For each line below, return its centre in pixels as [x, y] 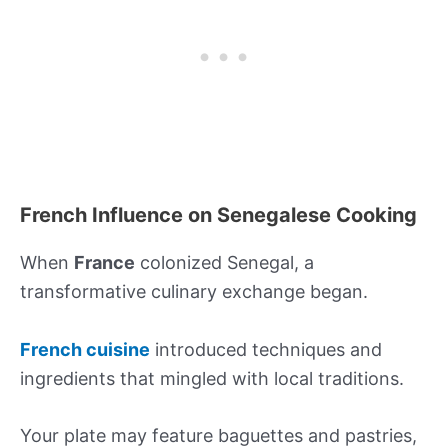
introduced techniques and [266, 349]
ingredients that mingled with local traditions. [212, 378]
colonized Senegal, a [224, 262]
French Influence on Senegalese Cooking [218, 214]
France [104, 262]
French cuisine [85, 349]
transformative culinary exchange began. [194, 291]
